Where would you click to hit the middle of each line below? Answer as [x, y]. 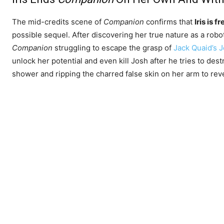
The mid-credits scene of [58, 22]
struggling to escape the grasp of [113, 48]
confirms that [169, 22]
